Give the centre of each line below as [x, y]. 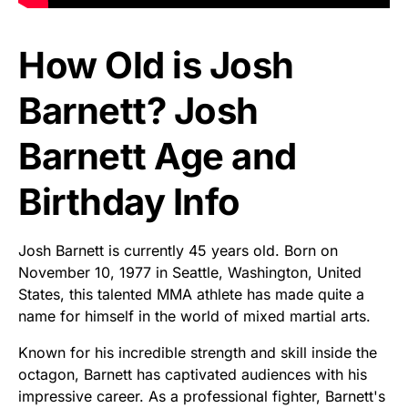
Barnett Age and [158, 157]
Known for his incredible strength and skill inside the [198, 353]
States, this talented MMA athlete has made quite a [191, 295]
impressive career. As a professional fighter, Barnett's [202, 397]
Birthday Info [129, 202]
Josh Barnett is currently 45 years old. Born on [178, 251]
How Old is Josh [156, 66]
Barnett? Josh [138, 111]
